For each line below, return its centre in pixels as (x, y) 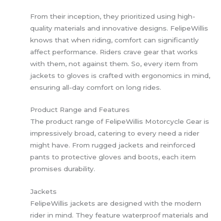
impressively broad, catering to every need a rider (115, 133)
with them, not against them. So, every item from (114, 63)
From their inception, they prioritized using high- (113, 16)
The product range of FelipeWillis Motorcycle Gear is (120, 122)
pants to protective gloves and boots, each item (113, 157)
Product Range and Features (80, 110)
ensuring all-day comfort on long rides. (96, 87)
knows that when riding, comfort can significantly (115, 40)
